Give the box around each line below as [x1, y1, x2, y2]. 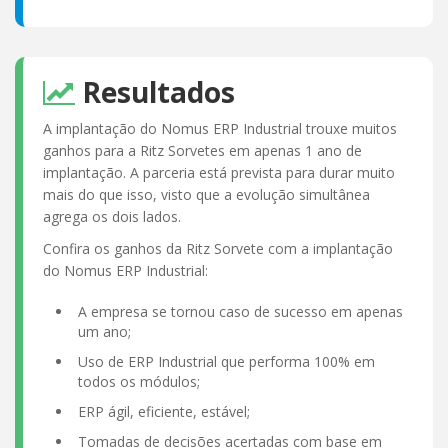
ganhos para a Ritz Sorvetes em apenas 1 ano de [43, 140, 362, 160]
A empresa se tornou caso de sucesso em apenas [78, 301, 403, 321]
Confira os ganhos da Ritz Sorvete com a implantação [43, 238, 393, 258]
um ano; [78, 321, 131, 341]
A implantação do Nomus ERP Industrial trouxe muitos [43, 118, 397, 138]
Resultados [75, 72, 235, 111]
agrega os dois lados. [43, 206, 181, 226]
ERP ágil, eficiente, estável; [78, 401, 250, 421]
